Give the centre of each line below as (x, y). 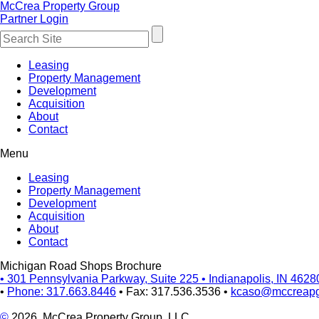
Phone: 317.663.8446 (62, 292)
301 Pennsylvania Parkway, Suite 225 (103, 279)
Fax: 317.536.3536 (173, 292)
